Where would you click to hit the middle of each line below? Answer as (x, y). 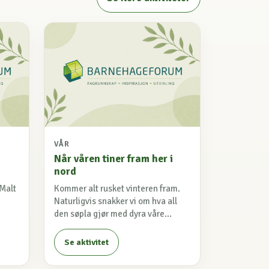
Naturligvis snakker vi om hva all (116, 201)
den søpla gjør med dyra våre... (113, 214)
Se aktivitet (86, 243)
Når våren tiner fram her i (113, 159)
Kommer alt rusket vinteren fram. (117, 189)
